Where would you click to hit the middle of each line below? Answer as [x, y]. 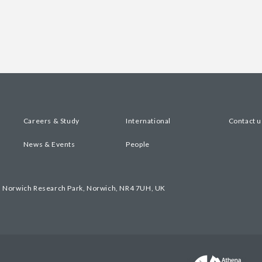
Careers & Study [51, 121]
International [148, 121]
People [138, 144]
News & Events [49, 144]
